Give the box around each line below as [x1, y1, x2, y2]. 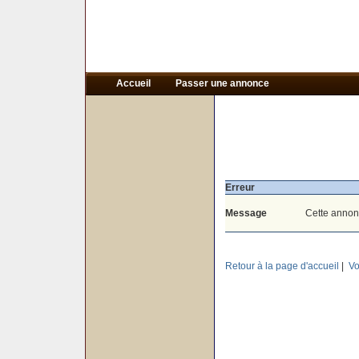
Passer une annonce [175, 78, 269, 89]
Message [224, 208, 267, 219]
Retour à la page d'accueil [224, 260, 339, 272]
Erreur [224, 182, 255, 193]
